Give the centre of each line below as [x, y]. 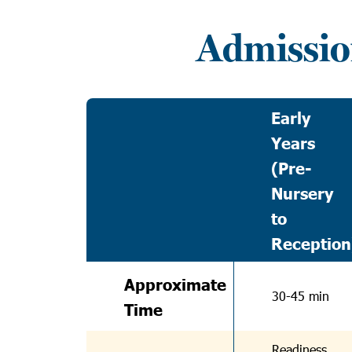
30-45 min [301, 296]
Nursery [302, 192]
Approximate [175, 284]
